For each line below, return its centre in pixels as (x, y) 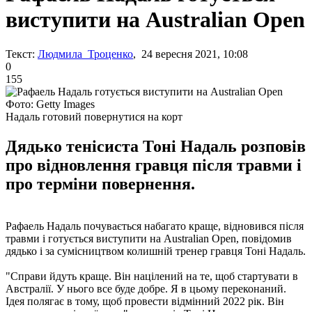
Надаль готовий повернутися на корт (94, 116)
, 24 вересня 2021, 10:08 (190, 54)
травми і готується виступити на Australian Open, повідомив (149, 238)
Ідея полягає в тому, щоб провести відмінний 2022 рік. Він (145, 301)
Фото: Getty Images (50, 104)
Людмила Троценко (85, 54)
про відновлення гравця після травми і (154, 165)
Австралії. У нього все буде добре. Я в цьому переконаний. (146, 288)
